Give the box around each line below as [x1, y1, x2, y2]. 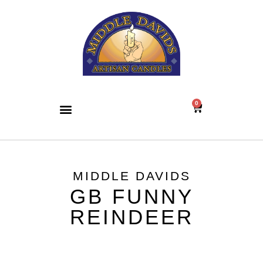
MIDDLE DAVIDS [72, 169, 191, 183]
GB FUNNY [69, 184, 194, 208]
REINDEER [69, 205, 194, 228]
